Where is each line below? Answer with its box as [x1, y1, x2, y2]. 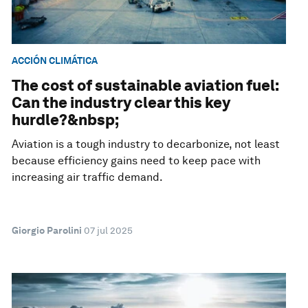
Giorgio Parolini [12, 225, 82, 236]
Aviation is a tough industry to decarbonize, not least [12, 137, 280, 151]
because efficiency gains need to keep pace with [12, 154, 261, 168]
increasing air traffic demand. [12, 170, 164, 184]
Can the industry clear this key [12, 93, 231, 112]
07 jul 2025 [84, 225, 133, 236]
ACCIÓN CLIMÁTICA [12, 54, 98, 66]
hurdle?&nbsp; [12, 111, 120, 129]
